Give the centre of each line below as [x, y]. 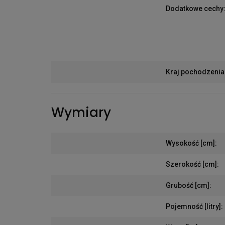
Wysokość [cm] [190, 143]
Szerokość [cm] [191, 164]
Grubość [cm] [188, 186]
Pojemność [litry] [193, 207]
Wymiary [81, 113]
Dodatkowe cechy [195, 8]
